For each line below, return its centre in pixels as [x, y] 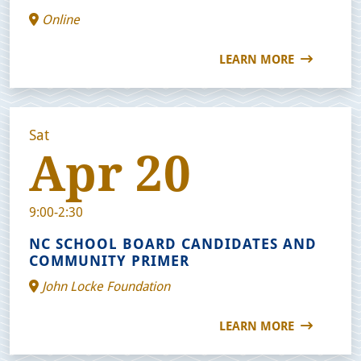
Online [59, 19]
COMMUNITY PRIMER [109, 260]
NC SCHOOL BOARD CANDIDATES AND [173, 243]
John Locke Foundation [104, 285]
